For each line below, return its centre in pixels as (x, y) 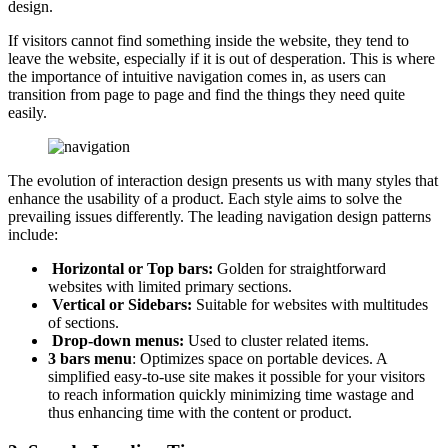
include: (33, 235)
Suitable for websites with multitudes (310, 305)
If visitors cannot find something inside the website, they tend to (208, 41)
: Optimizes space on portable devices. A (259, 359)
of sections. (83, 323)
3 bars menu (90, 359)
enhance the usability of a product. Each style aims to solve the (205, 199)
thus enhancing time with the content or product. (200, 413)
